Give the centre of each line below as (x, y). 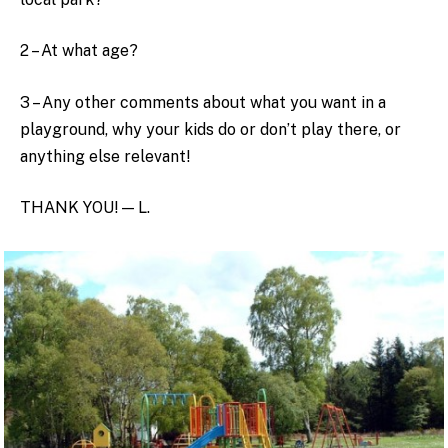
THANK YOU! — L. (85, 208)
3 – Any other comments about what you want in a (203, 102)
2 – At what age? (79, 51)
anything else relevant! (105, 156)
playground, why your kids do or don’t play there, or (210, 129)
